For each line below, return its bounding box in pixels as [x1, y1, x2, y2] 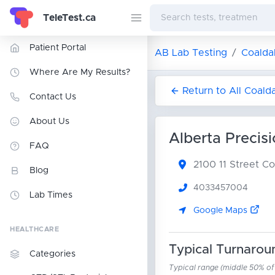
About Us [29, 117, 69, 126]
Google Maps [193, 206, 250, 215]
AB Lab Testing [155, 48, 227, 58]
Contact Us [29, 93, 76, 101]
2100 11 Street [193, 159, 262, 169]
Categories [29, 250, 76, 258]
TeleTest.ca [43, 12, 96, 23]
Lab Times [29, 191, 72, 199]
